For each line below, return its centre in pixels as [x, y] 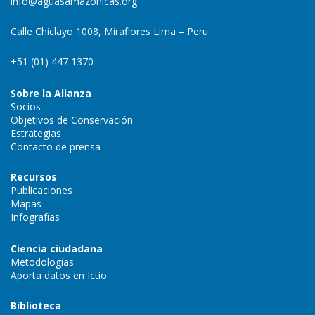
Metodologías [42, 262]
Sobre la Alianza [51, 94]
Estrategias [36, 134]
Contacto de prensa [56, 147]
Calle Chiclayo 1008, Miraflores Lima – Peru [109, 32]
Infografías [35, 217]
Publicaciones [41, 191]
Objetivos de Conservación [72, 120]
